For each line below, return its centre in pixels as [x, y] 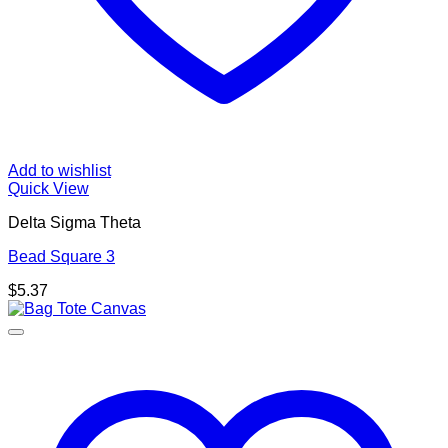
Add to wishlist [59, 171]
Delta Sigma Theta [74, 223]
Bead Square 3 [61, 257]
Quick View [48, 189]
